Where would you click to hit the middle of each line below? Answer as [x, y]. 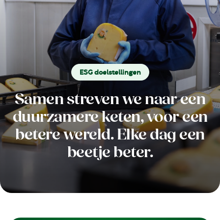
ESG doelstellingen [110, 73]
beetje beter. [110, 152]
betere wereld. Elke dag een [110, 135]
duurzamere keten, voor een [110, 117]
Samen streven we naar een [110, 99]
